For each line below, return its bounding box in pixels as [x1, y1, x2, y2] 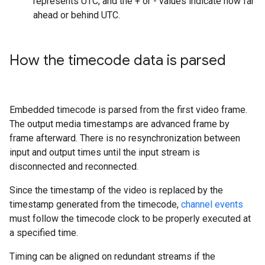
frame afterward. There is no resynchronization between [9, 132, 240, 144]
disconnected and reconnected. [9, 161, 138, 172]
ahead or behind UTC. [33, 9, 120, 21]
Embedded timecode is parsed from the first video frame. [9, 104, 247, 115]
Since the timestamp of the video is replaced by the [9, 185, 223, 196]
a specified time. [9, 227, 78, 238]
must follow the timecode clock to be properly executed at [9, 213, 251, 224]
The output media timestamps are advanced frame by [9, 118, 230, 130]
